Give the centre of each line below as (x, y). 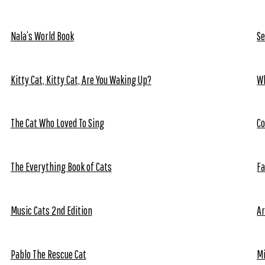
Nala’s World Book (42, 35)
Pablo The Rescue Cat (48, 254)
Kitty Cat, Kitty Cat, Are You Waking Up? (81, 79)
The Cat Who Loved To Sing (57, 123)
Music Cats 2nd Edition (51, 210)
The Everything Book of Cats (61, 167)
